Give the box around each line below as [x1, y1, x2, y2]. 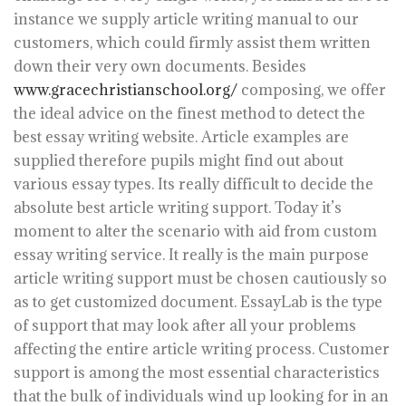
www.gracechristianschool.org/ [14, 80, 237, 100]
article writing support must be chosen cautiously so [14, 268, 387, 288]
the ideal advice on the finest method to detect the [14, 103, 365, 123]
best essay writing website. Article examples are [14, 127, 349, 147]
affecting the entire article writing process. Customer [14, 339, 390, 359]
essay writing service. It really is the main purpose [14, 245, 369, 265]
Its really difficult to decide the [154, 174, 373, 194]
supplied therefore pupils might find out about [14, 150, 343, 170]
